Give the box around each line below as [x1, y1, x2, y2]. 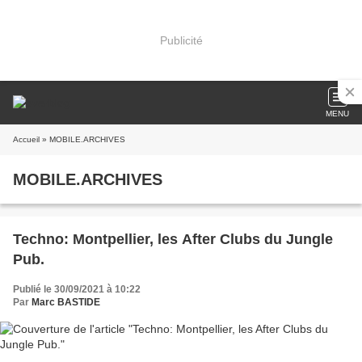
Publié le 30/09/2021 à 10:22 [13, 284, 141, 295]
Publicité [159, 33, 203, 47]
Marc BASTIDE [32, 297, 100, 308]
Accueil [13, 135, 40, 144]
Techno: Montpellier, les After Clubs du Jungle [13, 231, 333, 247]
